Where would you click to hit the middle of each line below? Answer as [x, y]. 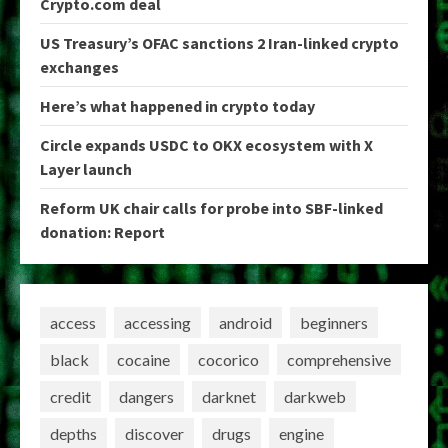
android [245, 322]
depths [73, 433]
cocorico [228, 359]
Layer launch [86, 169]
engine [301, 433]
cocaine [143, 359]
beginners [334, 322]
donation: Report [102, 232]
